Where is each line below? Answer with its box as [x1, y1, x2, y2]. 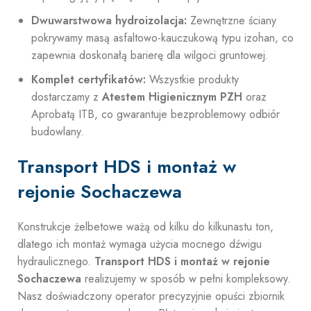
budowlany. [31, 124, 84, 140]
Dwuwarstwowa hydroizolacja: [31, 12, 187, 28]
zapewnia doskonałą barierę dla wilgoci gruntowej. [31, 47, 269, 63]
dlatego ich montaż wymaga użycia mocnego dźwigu [17, 236, 262, 252]
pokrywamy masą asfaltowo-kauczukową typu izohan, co [31, 30, 294, 46]
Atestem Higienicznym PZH [102, 89, 242, 105]
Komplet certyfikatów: [31, 72, 146, 87]
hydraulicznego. [17, 253, 94, 269]
